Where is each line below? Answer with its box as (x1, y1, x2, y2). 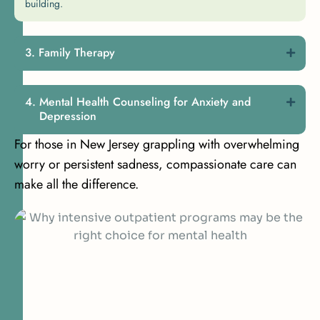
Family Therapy (39, 44, 115, 61)
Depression (39, 108, 96, 125)
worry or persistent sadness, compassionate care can (14, 155, 296, 174)
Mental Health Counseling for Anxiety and (39, 94, 251, 111)
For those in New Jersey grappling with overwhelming (14, 135, 299, 154)
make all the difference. (14, 175, 139, 194)
